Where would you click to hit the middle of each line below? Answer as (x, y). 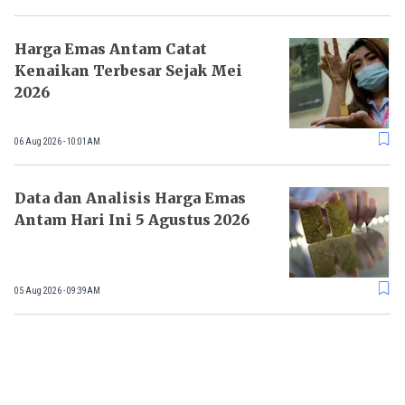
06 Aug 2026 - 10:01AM (57, 141)
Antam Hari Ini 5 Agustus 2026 (132, 220)
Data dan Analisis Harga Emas (130, 198)
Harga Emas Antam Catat (111, 49)
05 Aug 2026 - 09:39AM (57, 290)
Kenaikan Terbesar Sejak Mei (128, 71)
